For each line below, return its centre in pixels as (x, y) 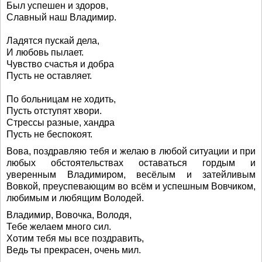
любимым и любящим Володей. (75, 198)
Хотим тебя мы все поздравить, (75, 238)
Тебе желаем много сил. (59, 227)
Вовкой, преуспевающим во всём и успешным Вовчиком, (131, 186)
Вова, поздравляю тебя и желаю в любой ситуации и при (131, 151)
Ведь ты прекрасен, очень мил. (74, 250)
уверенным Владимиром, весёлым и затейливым (131, 175)
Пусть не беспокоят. (49, 134)
